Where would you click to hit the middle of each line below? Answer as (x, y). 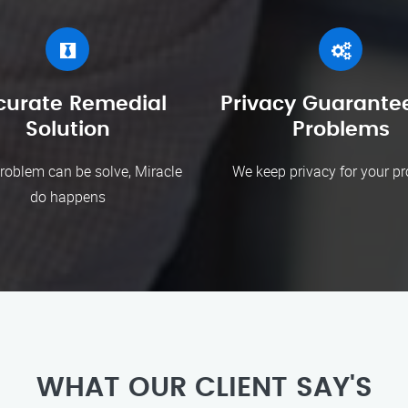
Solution (67, 129)
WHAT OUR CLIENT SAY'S (204, 388)
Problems (341, 129)
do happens (67, 197)
